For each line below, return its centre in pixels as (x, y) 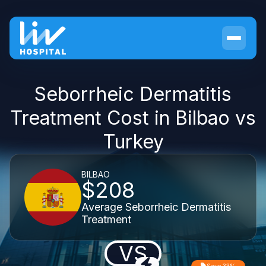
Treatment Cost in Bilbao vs (133, 118)
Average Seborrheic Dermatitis (156, 207)
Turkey (133, 142)
